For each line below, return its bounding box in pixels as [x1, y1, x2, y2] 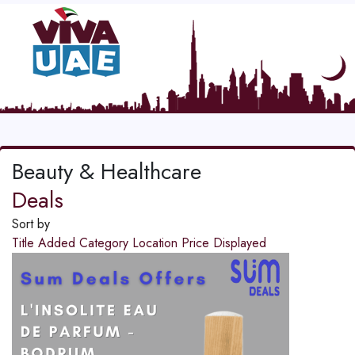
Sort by [12, 215, 50, 234]
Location [132, 234, 181, 253]
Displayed [213, 234, 266, 253]
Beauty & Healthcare [12, 155, 201, 189]
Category [79, 234, 132, 253]
